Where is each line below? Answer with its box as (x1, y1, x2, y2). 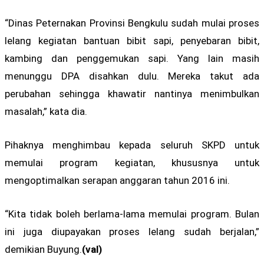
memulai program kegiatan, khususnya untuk (5, 156, 259, 169)
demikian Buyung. (5, 243, 82, 256)
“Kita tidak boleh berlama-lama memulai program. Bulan (5, 208, 259, 220)
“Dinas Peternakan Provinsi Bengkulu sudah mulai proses (5, 16, 259, 29)
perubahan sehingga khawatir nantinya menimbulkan (5, 87, 259, 100)
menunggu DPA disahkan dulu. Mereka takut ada (5, 70, 259, 82)
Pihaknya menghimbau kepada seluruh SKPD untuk (5, 138, 259, 151)
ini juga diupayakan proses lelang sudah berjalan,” (5, 226, 259, 238)
